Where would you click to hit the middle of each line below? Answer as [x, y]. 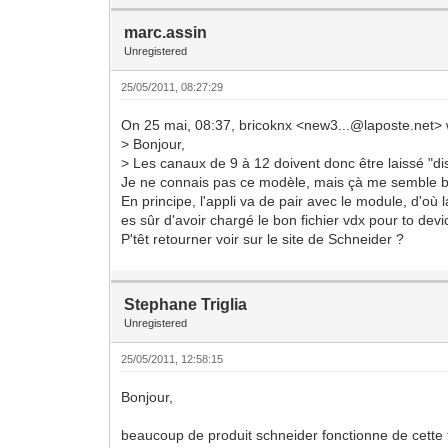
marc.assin [166, 32]
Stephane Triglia [186, 304]
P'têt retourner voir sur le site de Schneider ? [263, 238]
